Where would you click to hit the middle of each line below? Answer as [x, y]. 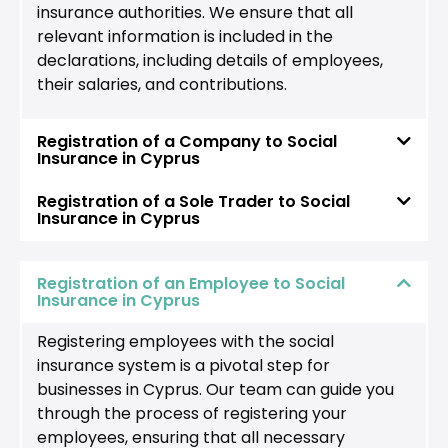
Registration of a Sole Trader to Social [193, 201]
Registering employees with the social [185, 341]
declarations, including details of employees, [210, 61]
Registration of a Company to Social [187, 141]
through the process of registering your [192, 413]
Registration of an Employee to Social [191, 283]
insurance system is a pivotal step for [183, 365]
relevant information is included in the [185, 37]
